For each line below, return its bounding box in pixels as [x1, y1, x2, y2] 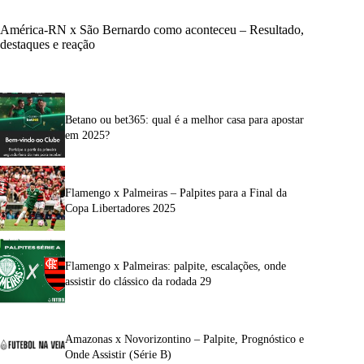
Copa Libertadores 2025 [65, 201, 175, 214]
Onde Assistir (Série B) [65, 348, 171, 361]
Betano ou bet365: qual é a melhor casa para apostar [65, 113, 304, 126]
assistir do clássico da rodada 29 [65, 275, 211, 288]
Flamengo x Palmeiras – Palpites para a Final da [65, 186, 287, 199]
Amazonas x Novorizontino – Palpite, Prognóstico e [65, 332, 304, 345]
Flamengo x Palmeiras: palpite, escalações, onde [65, 259, 286, 272]
